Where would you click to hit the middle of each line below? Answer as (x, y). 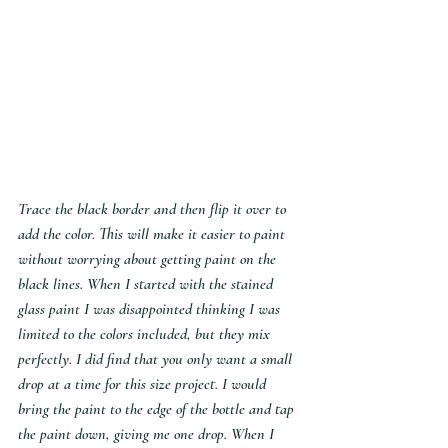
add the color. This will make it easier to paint (153, 234)
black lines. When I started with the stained (147, 284)
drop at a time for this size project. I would (144, 384)
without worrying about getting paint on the (149, 259)
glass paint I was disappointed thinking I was (151, 309)
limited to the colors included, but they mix (146, 334)
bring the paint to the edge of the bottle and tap (158, 409)
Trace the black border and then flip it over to (154, 209)
